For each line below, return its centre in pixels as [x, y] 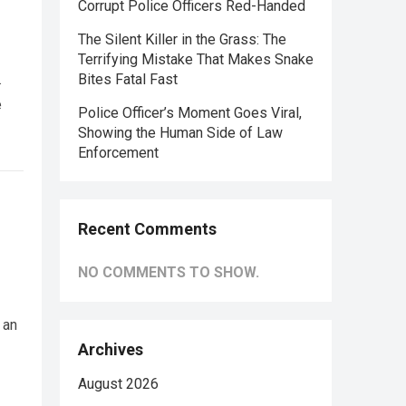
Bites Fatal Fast [128, 79]
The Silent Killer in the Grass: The [182, 39]
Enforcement [118, 153]
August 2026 [118, 384]
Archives [111, 349]
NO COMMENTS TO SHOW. [169, 272]
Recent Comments [147, 229]
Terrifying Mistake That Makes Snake [196, 59]
